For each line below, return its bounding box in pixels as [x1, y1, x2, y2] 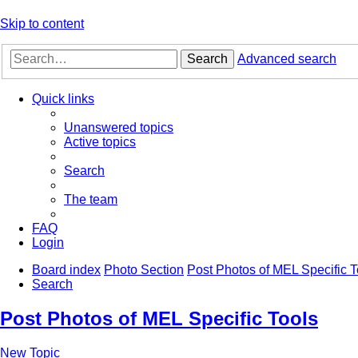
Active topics [64, 135, 136, 149]
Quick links [32, 92, 94, 106]
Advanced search [237, 52, 336, 66]
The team [64, 193, 117, 207]
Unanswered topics [64, 121, 173, 135]
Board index [32, 263, 101, 277]
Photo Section [104, 263, 184, 277]
